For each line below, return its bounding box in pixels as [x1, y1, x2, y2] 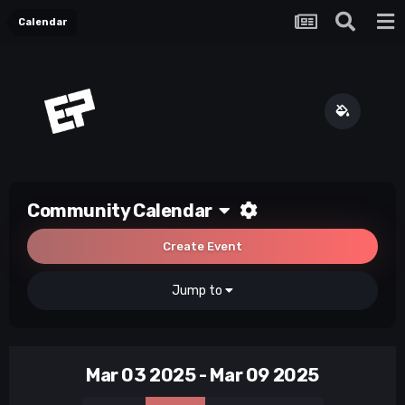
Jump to [172, 283, 225, 299]
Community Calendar [27, 200, 219, 222]
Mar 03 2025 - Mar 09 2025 [86, 364, 319, 387]
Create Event [163, 240, 242, 254]
